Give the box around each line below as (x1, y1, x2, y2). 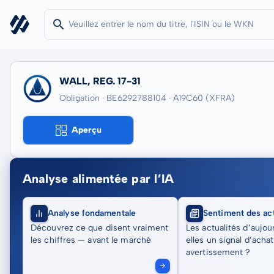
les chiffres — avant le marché (31, 235, 152, 245)
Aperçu (71, 125, 102, 135)
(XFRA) (206, 93, 235, 103)
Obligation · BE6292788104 (59, 93, 166, 103)
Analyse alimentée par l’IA (23, 171, 174, 186)
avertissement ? (186, 247, 251, 257)
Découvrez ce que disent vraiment (31, 223, 169, 233)
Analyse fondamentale (48, 208, 136, 218)
